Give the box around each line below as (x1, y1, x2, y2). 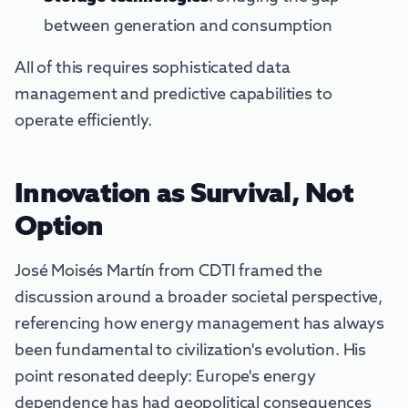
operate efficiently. (15, 113, 152, 130)
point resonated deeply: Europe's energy (15, 369, 316, 386)
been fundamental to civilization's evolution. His (15, 342, 367, 360)
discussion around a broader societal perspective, (15, 290, 383, 307)
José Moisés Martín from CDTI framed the (15, 263, 322, 280)
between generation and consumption (44, 18, 332, 36)
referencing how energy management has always (15, 316, 384, 333)
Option (15, 214, 104, 242)
